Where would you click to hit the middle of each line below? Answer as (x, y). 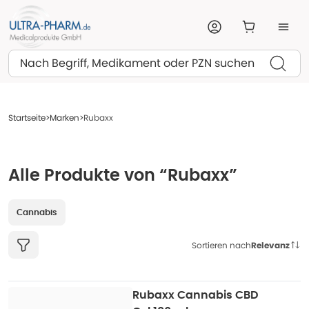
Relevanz (270, 245)
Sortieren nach (221, 245)
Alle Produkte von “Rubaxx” (123, 176)
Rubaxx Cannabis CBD (195, 295)
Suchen (38, 58)
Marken (64, 118)
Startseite (27, 118)
